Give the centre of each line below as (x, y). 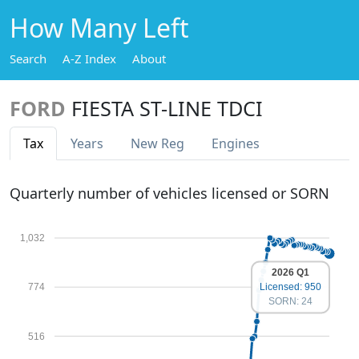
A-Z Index (89, 58)
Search (28, 58)
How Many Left (99, 28)
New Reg (157, 143)
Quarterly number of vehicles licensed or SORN (169, 193)
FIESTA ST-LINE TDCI (167, 108)
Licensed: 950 (290, 287)
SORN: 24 (290, 302)
